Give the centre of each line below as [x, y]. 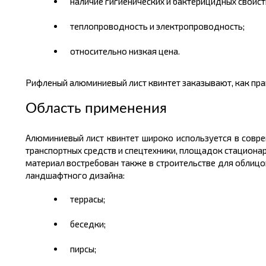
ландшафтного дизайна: [75, 175]
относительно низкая [114, 51]
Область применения [96, 109]
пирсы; [83, 249]
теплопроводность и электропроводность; [157, 26]
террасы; [87, 199]
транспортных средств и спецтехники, [102, 150]
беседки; [88, 224]
